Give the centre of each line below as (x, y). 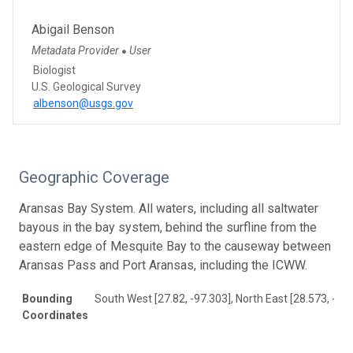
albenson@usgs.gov (83, 103)
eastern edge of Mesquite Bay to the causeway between (175, 246)
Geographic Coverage (94, 177)
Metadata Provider (76, 50)
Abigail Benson (73, 29)
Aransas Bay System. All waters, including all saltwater (169, 208)
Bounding (47, 298)
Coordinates (55, 315)
